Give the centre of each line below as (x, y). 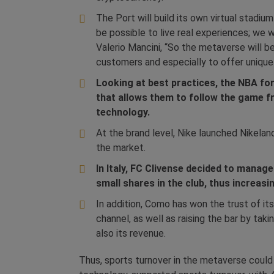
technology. (123, 113)
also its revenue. (131, 234)
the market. (121, 148)
